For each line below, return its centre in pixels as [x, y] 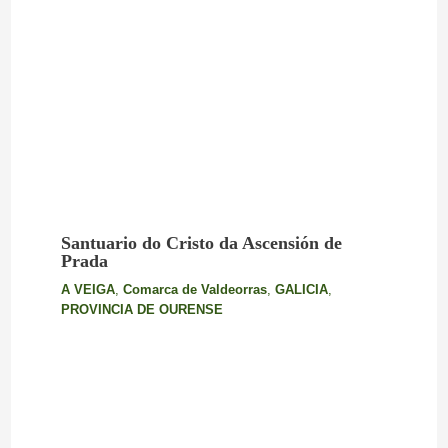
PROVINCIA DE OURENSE [141, 310]
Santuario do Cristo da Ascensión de [201, 243]
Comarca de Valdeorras [194, 290]
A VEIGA [87, 290]
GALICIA [301, 290]
